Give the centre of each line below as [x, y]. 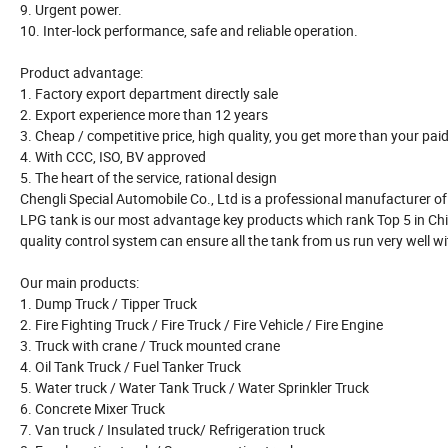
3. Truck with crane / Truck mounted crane [150, 346]
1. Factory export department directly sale [149, 94]
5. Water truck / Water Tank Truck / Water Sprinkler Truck [194, 388]
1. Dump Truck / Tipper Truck [108, 304]
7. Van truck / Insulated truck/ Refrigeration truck [172, 430]
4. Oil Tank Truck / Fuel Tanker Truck [130, 367]
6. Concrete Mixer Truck [92, 409]
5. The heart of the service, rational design [148, 178]
